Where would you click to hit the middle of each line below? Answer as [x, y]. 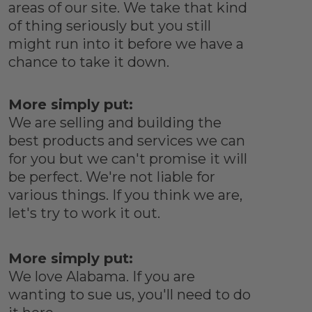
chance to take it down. [88, 62]
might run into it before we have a [126, 44]
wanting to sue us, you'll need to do [129, 295]
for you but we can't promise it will [127, 159]
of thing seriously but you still [109, 26]
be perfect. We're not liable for [111, 177]
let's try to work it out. [84, 213]
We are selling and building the [115, 123]
